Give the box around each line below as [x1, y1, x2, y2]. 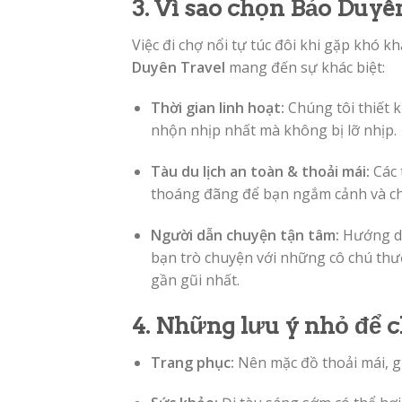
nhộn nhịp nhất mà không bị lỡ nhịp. [150, 120, 397, 141]
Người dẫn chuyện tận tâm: [150, 224, 339, 245]
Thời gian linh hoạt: [150, 98, 284, 118]
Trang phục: [150, 352, 234, 372]
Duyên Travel [132, 57, 225, 77]
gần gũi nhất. [150, 269, 240, 290]
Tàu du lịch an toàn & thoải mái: [150, 162, 370, 182]
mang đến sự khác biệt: [225, 57, 385, 77]
